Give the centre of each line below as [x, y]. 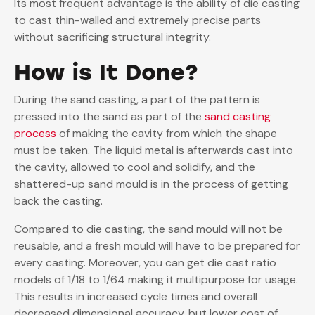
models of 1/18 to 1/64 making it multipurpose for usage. [156, 280]
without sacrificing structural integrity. [112, 37]
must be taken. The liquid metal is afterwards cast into [154, 150]
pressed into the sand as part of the [109, 117]
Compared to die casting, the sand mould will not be [148, 229]
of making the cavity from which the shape [167, 134]
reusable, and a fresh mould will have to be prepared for [157, 246]
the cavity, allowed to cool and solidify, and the [135, 167]
